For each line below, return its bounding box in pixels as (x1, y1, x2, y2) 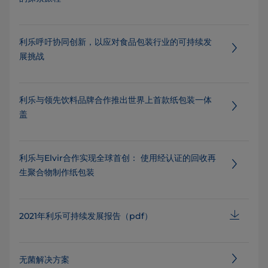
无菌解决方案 (19, 254, 69, 265)
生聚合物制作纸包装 (19, 167, 95, 178)
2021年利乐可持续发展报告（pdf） (19, 211, 153, 221)
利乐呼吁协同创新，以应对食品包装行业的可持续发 (19, 36, 212, 47)
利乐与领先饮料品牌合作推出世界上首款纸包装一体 (19, 95, 212, 105)
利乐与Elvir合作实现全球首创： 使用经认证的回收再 (19, 153, 216, 163)
